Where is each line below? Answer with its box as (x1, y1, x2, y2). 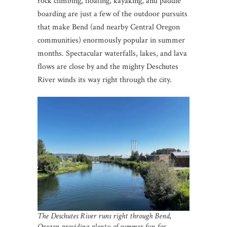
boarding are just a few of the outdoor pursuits (37, 9, 187, 19)
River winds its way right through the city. (37, 74, 174, 85)
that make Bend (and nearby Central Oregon (37, 22, 180, 32)
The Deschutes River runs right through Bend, (37, 211, 171, 221)
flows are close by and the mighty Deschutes (37, 61, 178, 72)
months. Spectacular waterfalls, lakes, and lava (37, 48, 187, 59)
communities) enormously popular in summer (37, 35, 185, 46)
